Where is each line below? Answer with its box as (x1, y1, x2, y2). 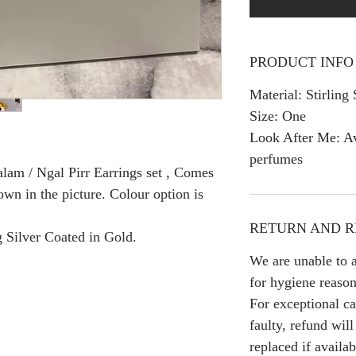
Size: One (250, 107, 306, 124)
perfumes (250, 150, 303, 167)
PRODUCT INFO (250, 53, 354, 70)
